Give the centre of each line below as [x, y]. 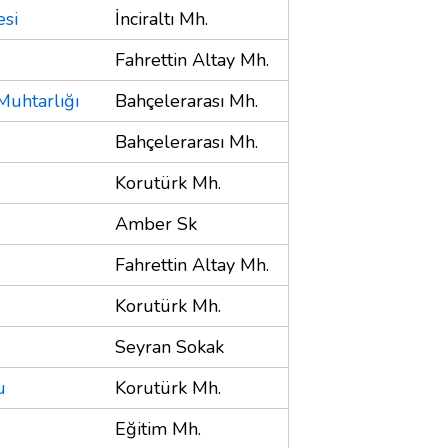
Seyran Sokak [169, 346]
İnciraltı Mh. [161, 18]
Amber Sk [156, 223]
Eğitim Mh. [158, 428]
